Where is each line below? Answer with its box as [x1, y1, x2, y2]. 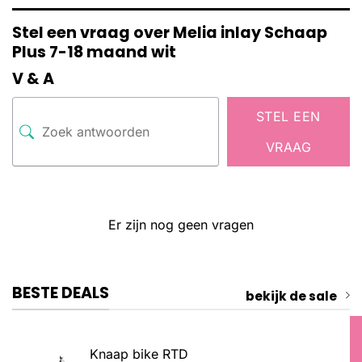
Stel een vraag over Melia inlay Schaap [12, 21, 327, 44]
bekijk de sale [246, 288, 337, 305]
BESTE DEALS [12, 281, 109, 304]
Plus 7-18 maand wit [12, 40, 176, 63]
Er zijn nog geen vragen [108, 216, 254, 233]
